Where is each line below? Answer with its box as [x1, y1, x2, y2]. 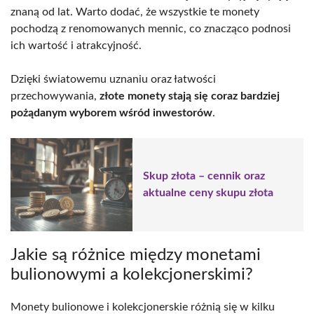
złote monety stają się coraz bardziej [100, 90, 280, 102]
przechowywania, [11, 90, 100, 102]
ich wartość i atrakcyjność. [11, 39, 142, 51]
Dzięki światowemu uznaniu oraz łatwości [11, 73, 216, 85]
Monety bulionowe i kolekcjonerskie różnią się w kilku [11, 301, 275, 313]
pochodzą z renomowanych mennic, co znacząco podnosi [11, 22, 291, 34]
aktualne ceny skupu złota [143, 187, 273, 199]
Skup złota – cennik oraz [143, 170, 265, 182]
